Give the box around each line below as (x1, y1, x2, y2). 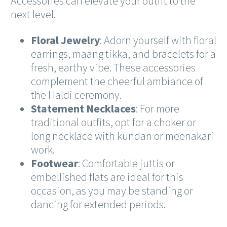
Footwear (31, 156, 78, 171)
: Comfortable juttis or (78, 156, 175, 171)
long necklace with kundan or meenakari (31, 129, 214, 143)
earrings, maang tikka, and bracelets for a (31, 47, 216, 61)
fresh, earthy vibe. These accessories (31, 60, 196, 75)
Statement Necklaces (31, 101, 136, 116)
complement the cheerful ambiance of (31, 74, 203, 89)
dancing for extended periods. (31, 197, 166, 212)
